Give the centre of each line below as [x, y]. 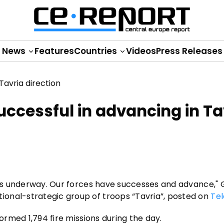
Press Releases [189, 51]
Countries [96, 51]
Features [54, 51]
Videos [141, 51]
